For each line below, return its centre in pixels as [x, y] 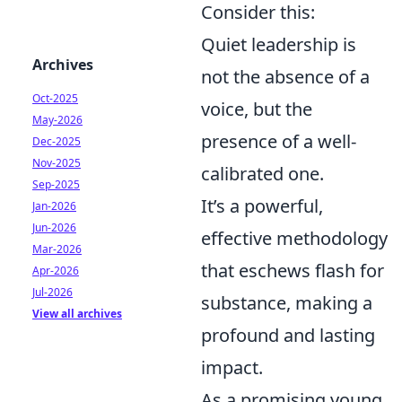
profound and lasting [288, 335]
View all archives [77, 314]
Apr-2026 [56, 271]
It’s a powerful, [262, 206]
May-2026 [57, 120]
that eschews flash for [293, 271]
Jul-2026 [52, 292]
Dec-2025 [57, 141]
